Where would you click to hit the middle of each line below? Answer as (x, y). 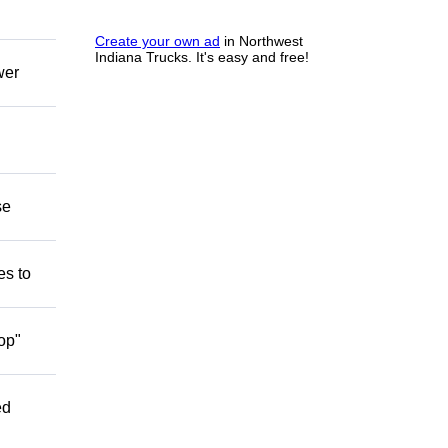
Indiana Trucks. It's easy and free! (202, 57)
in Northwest (261, 41)
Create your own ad (157, 41)
